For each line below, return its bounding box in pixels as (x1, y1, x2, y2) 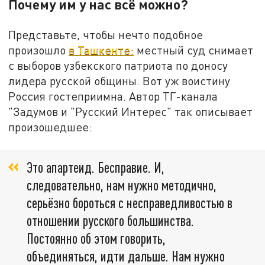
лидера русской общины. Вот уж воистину (8, 74, 231, 88)
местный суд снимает (134, 43, 254, 57)
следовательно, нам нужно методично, (27, 176, 216, 193)
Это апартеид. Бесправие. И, (27, 158, 164, 176)
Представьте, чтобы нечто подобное (8, 28, 203, 42)
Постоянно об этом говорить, (27, 229, 166, 247)
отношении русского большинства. (27, 211, 194, 229)
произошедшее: (8, 120, 93, 134)
